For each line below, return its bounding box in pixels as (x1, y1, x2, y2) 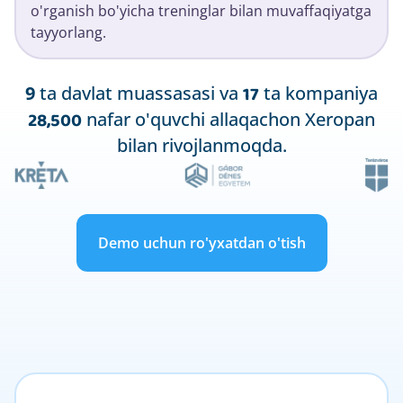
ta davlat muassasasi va (35, 80, 243, 105)
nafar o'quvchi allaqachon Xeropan (82, 106, 375, 131)
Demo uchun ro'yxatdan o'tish (97, 232, 306, 253)
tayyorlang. (31, 22, 106, 42)
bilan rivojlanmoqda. (116, 132, 287, 157)
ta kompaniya (259, 80, 378, 105)
